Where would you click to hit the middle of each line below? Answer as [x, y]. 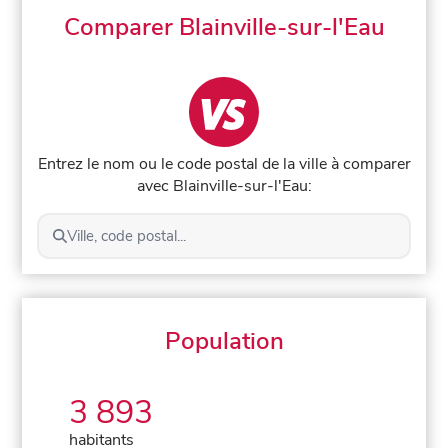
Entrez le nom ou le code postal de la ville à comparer [224, 163]
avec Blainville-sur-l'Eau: [224, 185]
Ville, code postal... [126, 235]
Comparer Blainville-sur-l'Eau [224, 27]
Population [224, 340]
